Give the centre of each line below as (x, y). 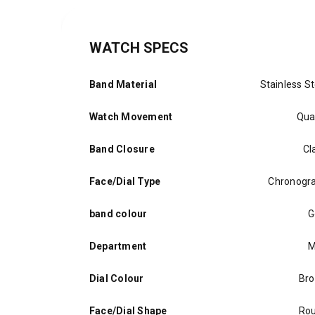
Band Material (123, 84)
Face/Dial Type (125, 181)
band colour (118, 214)
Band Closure (122, 149)
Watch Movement (131, 117)
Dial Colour (117, 278)
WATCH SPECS (139, 48)
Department (118, 246)
